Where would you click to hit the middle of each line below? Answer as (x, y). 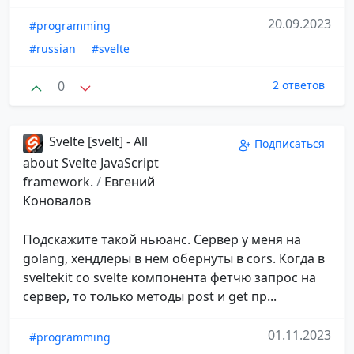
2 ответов (299, 85)
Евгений (130, 181)
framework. (60, 181)
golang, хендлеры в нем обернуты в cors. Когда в (174, 258)
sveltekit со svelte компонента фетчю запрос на (169, 277)
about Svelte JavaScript (91, 162)
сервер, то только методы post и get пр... (150, 296)
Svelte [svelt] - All (97, 142)
